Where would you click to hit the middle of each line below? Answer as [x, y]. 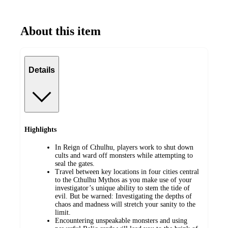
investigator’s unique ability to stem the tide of [122, 188]
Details [42, 70]
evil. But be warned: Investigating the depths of [123, 196]
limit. [63, 212]
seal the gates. [75, 163]
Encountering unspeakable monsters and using [121, 220]
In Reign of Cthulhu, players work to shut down [124, 147]
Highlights [40, 130]
